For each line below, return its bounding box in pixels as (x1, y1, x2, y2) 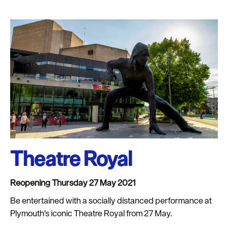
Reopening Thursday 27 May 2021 (10, 177, 135, 189)
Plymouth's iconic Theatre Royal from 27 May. (10, 208, 172, 219)
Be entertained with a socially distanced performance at (10, 195, 212, 207)
